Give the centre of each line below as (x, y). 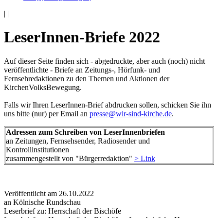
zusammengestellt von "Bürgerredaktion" (70, 158)
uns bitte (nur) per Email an (47, 113)
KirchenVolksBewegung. (43, 87)
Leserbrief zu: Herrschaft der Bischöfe (63, 211)
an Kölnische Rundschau (42, 202)
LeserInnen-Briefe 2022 (82, 37)
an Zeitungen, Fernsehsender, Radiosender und (78, 141)
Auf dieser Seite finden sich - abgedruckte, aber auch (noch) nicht (104, 61)
